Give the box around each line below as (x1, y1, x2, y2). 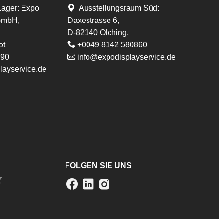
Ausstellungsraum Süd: (75, 3, 159, 12)
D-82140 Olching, (67, 28, 129, 37)
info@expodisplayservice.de (75, 52, 175, 61)
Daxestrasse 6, (67, 16, 119, 24)
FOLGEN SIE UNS (65, 161, 132, 170)
